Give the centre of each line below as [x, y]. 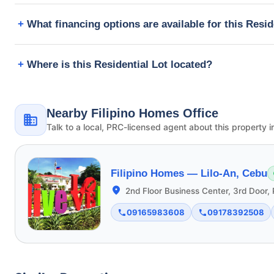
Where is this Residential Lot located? [120, 64]
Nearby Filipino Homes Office [132, 113]
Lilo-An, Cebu [234, 174]
